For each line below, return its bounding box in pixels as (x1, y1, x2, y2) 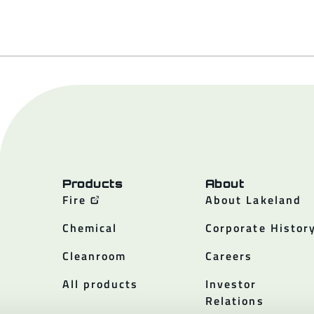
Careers (205, 247, 253, 264)
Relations (205, 292, 264, 309)
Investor (205, 275, 257, 292)
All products (62, 275, 139, 292)
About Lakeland (205, 191, 301, 208)
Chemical (62, 219, 118, 236)
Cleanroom (62, 247, 127, 264)
